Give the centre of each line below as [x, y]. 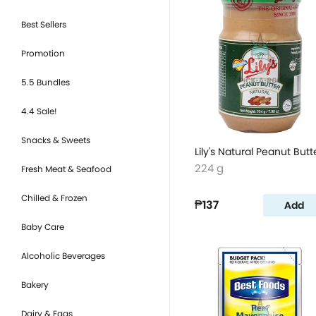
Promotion [43, 53]
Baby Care [43, 227]
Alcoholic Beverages [63, 256]
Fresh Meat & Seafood [66, 169]
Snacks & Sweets [56, 140]
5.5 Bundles [45, 82]
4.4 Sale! [39, 111]
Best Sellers [44, 24]
